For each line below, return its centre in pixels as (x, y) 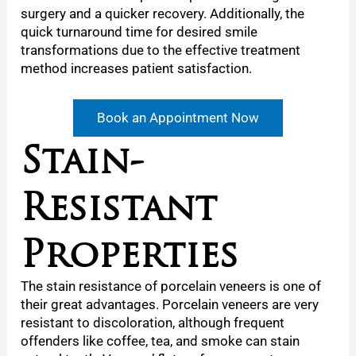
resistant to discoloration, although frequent (153, 322)
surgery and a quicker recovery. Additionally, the (163, 13)
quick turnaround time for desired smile (139, 31)
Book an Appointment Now (178, 117)
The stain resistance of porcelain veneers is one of (171, 286)
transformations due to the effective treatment (161, 50)
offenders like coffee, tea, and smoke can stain (161, 341)
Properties (130, 253)
